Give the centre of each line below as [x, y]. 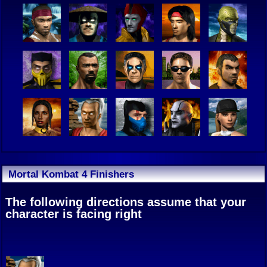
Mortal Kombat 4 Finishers [71, 174]
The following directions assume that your [126, 202]
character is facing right [74, 214]
